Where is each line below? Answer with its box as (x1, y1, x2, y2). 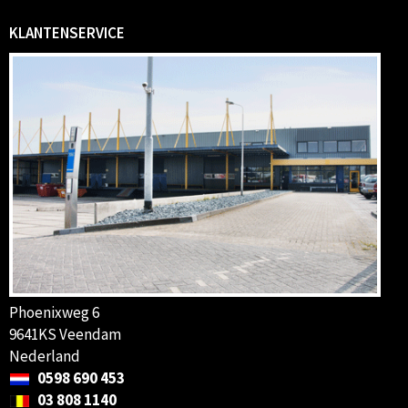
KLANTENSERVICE (9, 22, 125, 43)
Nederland (9, 345, 80, 366)
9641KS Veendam (9, 323, 121, 344)
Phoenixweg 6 (9, 301, 99, 322)
